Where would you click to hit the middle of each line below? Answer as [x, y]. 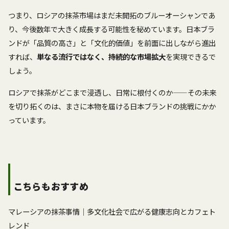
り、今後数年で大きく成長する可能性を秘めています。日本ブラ [111, 29]
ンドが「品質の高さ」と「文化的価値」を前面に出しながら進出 [112, 43]
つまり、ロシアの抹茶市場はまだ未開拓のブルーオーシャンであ [112, 15]
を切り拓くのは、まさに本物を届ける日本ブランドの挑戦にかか [112, 106]
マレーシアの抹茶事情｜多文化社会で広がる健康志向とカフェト [112, 212]
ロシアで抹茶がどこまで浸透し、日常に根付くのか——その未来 [112, 93]
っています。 [29, 120]
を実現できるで [191, 57]
